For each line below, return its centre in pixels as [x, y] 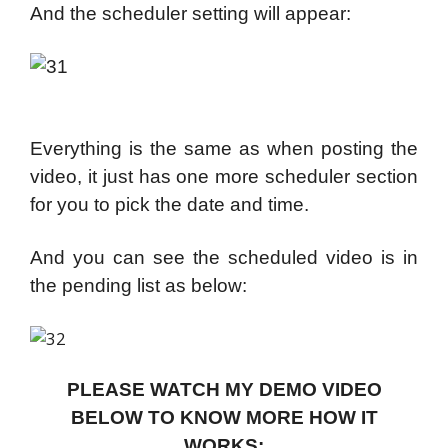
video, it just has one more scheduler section [224, 176]
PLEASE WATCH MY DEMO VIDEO [224, 390]
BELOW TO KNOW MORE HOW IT [224, 418]
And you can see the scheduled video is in [224, 258]
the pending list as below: [138, 286]
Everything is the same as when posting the [224, 148]
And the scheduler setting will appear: [190, 13]
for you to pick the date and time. [169, 204]
